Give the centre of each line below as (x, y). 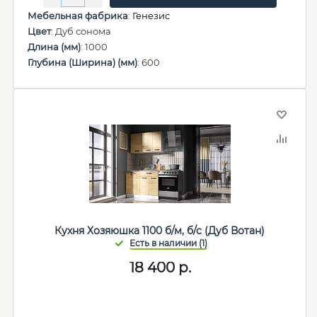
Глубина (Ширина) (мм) (82, 62)
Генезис (151, 16)
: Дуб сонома (81, 31)
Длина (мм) (54, 47)
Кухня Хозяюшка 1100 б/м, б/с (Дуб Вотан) (160, 231)
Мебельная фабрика (78, 16)
